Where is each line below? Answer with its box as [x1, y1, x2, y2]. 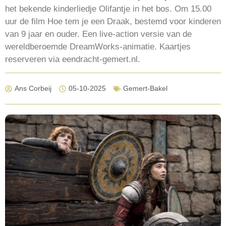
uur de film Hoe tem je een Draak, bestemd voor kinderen [5, 16, 221, 26]
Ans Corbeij [15, 84, 51, 93]
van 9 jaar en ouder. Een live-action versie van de [5, 29, 192, 39]
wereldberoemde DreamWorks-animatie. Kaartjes [5, 41, 191, 51]
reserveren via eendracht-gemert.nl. [5, 54, 140, 64]
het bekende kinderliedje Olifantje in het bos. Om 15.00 [5, 4, 211, 14]
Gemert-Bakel [123, 84, 167, 93]
